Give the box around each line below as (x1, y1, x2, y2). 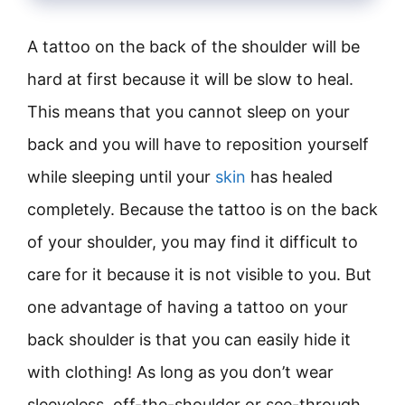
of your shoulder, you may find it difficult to (27, 232, 358, 251)
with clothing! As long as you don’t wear (27, 363, 334, 381)
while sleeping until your (27, 167, 215, 186)
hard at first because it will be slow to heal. (27, 70, 353, 89)
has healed (246, 167, 333, 186)
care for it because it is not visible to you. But (27, 265, 372, 284)
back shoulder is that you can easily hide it (27, 330, 351, 349)
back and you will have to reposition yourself (27, 135, 369, 154)
